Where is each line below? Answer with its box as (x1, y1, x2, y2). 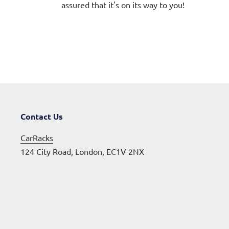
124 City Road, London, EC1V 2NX (20, 146, 144, 156)
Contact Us (20, 111, 63, 122)
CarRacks (20, 132, 53, 143)
